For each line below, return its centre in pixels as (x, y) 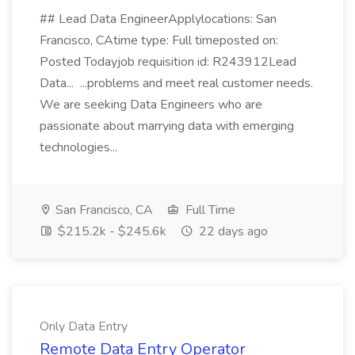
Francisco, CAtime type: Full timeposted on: (159, 40)
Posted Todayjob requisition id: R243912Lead (168, 62)
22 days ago (232, 231)
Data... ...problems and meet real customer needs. (176, 83)
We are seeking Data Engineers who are (151, 105)
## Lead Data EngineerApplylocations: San (158, 19)
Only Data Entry (84, 326)
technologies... (80, 147)
